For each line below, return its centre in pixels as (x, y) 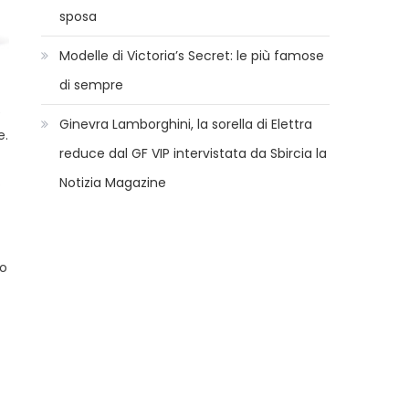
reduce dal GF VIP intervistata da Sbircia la (194, 153)
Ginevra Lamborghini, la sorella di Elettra (186, 124)
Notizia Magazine (113, 183)
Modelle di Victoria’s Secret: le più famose (192, 56)
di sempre (92, 85)
